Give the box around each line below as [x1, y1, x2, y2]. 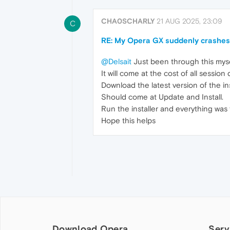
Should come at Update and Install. [101, 92, 223, 101]
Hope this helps [101, 116, 156, 125]
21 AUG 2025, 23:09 [157, 17, 222, 25]
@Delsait [101, 57, 131, 66]
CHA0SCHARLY [101, 17, 155, 25]
